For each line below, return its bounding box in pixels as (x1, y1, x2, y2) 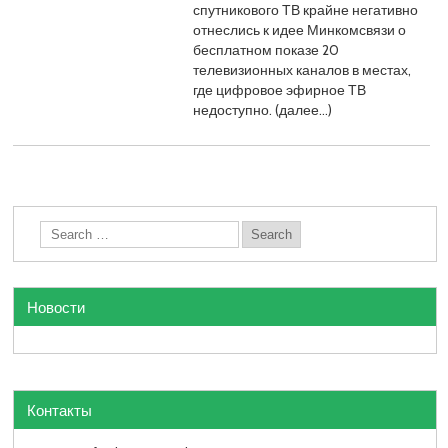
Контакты (27, 394, 93, 425)
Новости (27, 291, 86, 322)
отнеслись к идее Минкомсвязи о (193, 21, 407, 38)
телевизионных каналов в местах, (193, 61, 412, 78)
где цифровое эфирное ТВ (193, 81, 367, 98)
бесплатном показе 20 (193, 41, 340, 58)
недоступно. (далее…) (193, 101, 333, 118)
